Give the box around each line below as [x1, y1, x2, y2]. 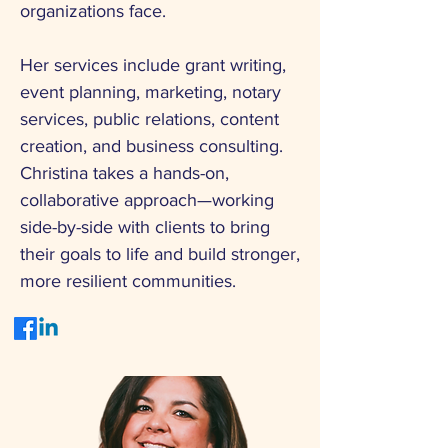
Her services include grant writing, [20, 55, 286, 75]
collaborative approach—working [20, 190, 274, 210]
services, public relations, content [20, 109, 279, 129]
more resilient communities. [20, 271, 236, 291]
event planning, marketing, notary [20, 82, 281, 102]
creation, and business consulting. [20, 136, 283, 156]
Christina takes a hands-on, [20, 163, 229, 183]
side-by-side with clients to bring [20, 217, 270, 237]
